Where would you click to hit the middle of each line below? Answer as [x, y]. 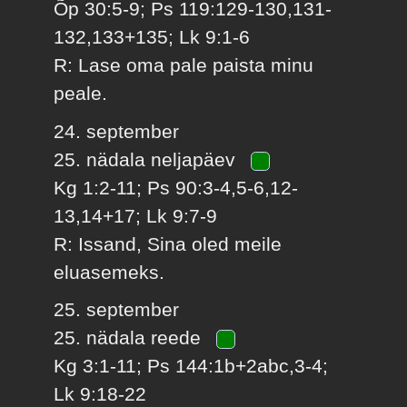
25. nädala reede [130, 338]
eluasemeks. [109, 272]
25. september [117, 310]
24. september [117, 131]
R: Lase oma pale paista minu [184, 65]
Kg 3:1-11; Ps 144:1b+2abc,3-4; [191, 366]
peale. [81, 94]
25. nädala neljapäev [148, 159]
